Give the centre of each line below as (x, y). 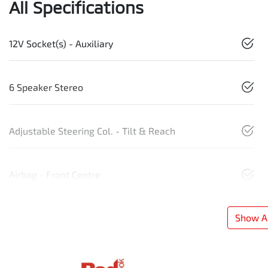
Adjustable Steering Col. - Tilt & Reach (92, 130)
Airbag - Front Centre (55, 174)
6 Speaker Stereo (46, 87)
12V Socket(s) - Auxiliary (61, 43)
